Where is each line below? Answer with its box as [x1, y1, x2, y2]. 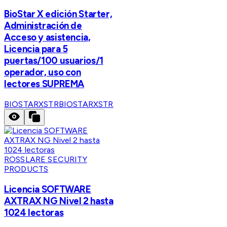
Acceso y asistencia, [4, 31, 91, 44]
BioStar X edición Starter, [4, 8, 112, 20]
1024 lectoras [4, 206, 64, 218]
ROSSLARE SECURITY [4, 155, 87, 165]
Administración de [4, 20, 82, 32]
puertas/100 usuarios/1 [4, 55, 103, 67]
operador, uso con [4, 66, 81, 79]
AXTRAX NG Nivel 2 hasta [4, 195, 113, 207]
